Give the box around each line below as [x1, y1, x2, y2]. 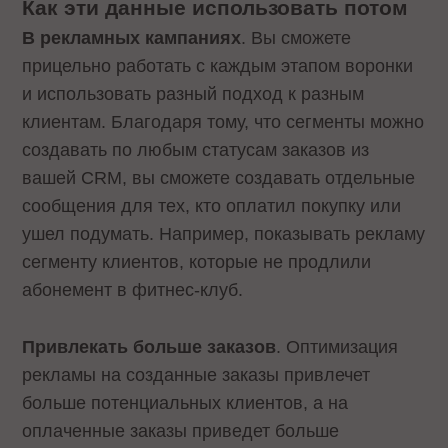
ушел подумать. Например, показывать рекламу [22, 224, 426, 245]
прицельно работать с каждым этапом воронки [22, 56, 414, 77]
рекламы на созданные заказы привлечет [22, 365, 371, 386]
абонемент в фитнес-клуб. [22, 280, 254, 301]
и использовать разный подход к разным [22, 84, 365, 105]
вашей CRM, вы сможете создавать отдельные [22, 168, 416, 189]
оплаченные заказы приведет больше [22, 421, 340, 442]
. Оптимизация [276, 337, 399, 358]
